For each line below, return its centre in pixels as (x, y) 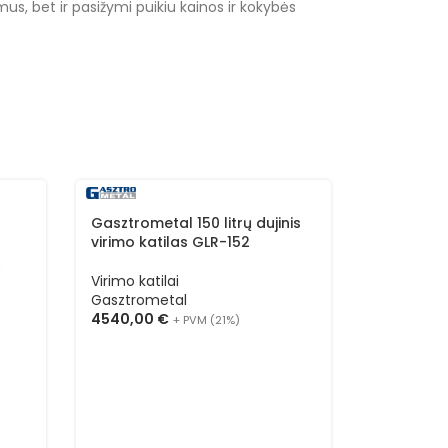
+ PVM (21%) (206, 320)
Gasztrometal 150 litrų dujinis (196, 223)
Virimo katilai (135, 281)
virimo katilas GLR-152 (170, 242)
